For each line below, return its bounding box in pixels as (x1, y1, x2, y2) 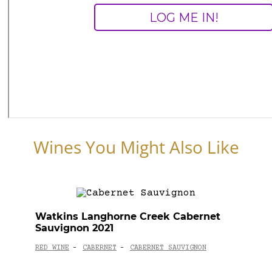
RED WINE (35, 244, 69, 253)
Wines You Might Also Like (33, 135, 239, 158)
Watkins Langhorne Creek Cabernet (35, 210, 220, 222)
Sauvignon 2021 (35, 222, 114, 234)
